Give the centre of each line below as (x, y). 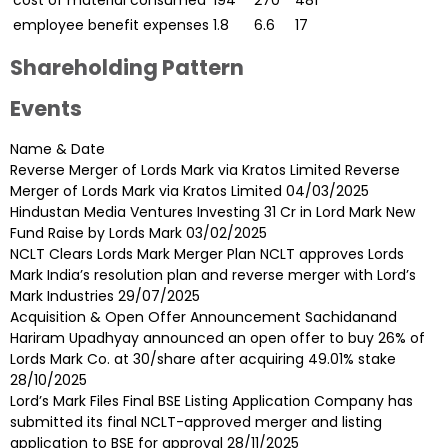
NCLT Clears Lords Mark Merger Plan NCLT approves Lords (207, 254)
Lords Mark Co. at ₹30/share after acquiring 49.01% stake (203, 359)
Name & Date (57, 149)
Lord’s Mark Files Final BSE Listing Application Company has (211, 401)
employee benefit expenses (111, 25)
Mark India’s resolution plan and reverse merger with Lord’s (213, 275)
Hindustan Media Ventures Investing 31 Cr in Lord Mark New (212, 212)
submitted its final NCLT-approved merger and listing (196, 422)
